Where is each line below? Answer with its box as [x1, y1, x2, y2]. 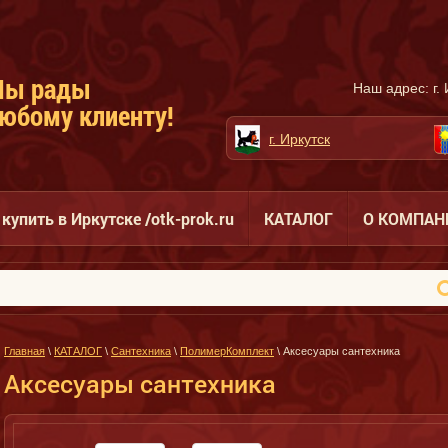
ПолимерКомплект [180, 345, 274, 357]
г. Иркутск [269, 131, 330, 147]
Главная [4, 345, 45, 357]
